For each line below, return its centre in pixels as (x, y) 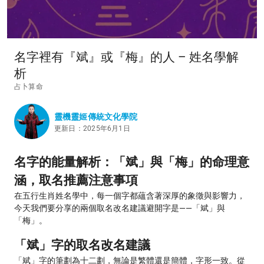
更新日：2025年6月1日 (92, 128)
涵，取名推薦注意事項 (76, 180)
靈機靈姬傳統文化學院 (96, 116)
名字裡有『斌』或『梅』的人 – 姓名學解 (126, 57)
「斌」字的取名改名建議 (82, 245)
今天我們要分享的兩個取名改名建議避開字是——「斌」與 (120, 208)
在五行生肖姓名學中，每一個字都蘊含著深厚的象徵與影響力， (130, 196)
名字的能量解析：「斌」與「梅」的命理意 (132, 162)
